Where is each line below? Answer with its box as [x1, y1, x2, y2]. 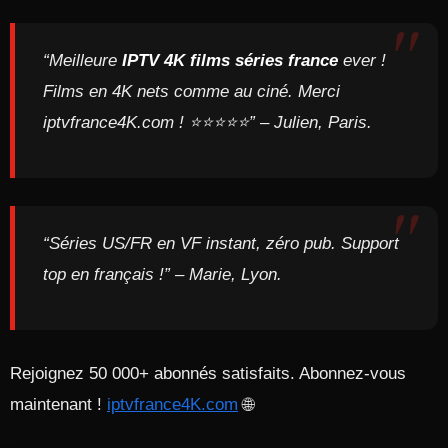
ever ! [338, 51, 386, 70]
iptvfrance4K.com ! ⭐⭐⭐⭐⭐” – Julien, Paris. [43, 113, 372, 132]
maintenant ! [10, 395, 107, 414]
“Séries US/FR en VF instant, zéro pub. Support [43, 234, 399, 253]
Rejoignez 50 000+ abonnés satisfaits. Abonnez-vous [10, 364, 406, 383]
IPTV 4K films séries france [122, 51, 338, 70]
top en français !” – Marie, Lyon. [43, 265, 282, 284]
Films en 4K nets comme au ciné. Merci [43, 82, 340, 101]
